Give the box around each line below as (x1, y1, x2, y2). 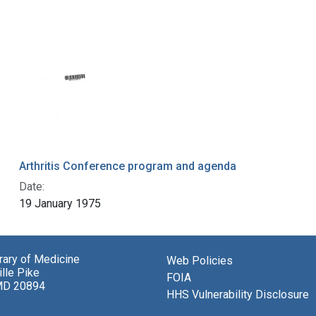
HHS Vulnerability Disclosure (166, 288, 309, 302)
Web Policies (166, 254, 233, 268)
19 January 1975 (18, 197, 101, 211)
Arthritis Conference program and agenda (18, 159, 236, 174)
